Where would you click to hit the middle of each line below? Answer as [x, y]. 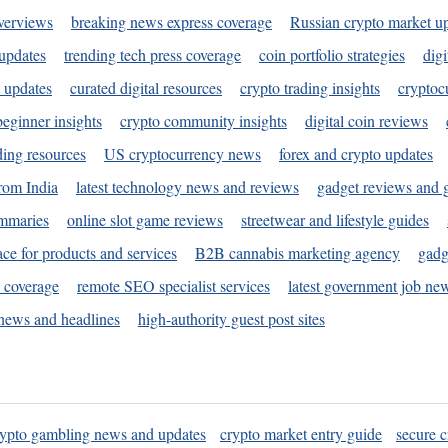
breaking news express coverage [171, 22]
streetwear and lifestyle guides [335, 220]
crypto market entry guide [301, 433]
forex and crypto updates [356, 154]
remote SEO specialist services [173, 286]
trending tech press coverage [152, 55]
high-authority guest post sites [231, 319]
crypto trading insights [310, 88]
